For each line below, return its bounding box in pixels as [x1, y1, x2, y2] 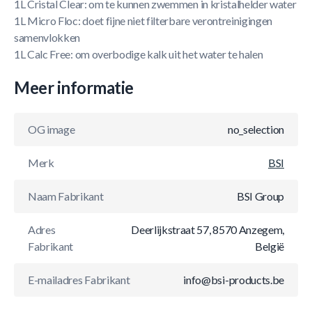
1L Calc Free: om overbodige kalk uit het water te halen [14, 47, 263, 61]
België [254, 240, 284, 253]
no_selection [227, 123, 284, 136]
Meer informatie [14, 77, 134, 97]
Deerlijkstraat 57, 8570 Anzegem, [131, 223, 284, 236]
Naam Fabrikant [28, 189, 104, 203]
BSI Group [236, 189, 284, 203]
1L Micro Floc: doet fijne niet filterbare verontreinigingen [14, 14, 273, 27]
